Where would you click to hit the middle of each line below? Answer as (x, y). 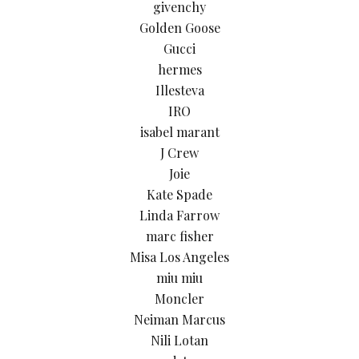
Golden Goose (179, 28)
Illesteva (179, 91)
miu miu (179, 278)
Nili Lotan (179, 341)
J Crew (179, 153)
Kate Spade (179, 195)
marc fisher (179, 236)
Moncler (179, 299)
